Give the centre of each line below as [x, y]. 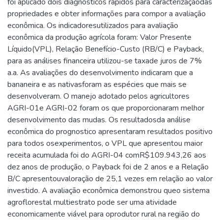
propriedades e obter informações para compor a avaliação [107, 14]
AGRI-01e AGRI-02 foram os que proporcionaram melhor [106, 108]
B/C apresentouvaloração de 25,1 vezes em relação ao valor [110, 179]
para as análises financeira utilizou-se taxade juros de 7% [105, 61]
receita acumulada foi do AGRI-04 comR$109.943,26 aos [107, 155]
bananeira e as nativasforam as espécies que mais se [97, 85]
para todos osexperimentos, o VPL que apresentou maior [105, 144]
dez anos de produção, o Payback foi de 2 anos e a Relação [108, 167]
